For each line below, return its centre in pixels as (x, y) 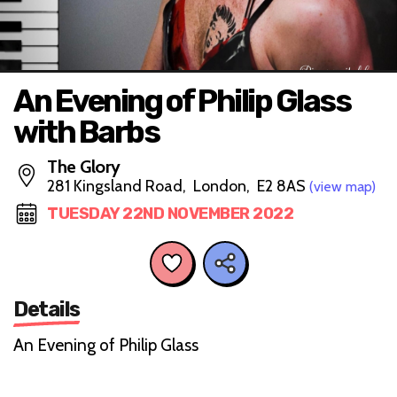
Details (47, 309)
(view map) (343, 187)
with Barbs (86, 132)
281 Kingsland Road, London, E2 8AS (178, 186)
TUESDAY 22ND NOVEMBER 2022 (170, 214)
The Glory (84, 167)
